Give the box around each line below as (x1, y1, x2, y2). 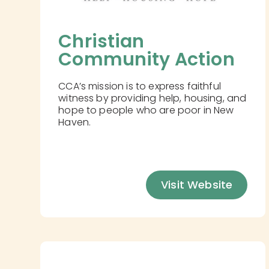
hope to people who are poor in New (58, 103, 234, 118)
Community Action (58, 47, 235, 73)
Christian (58, 29, 149, 55)
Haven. (58, 115, 91, 130)
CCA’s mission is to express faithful (58, 79, 221, 94)
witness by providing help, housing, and (58, 91, 247, 106)
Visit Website (161, 177, 233, 193)
